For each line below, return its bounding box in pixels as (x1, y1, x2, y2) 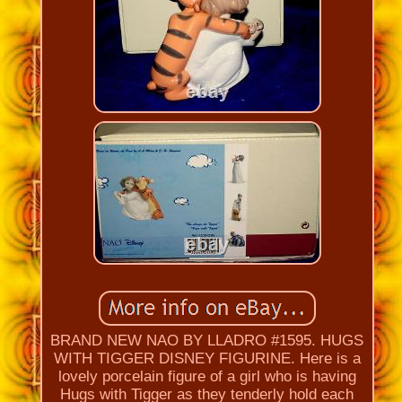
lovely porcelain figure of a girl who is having (57, 367, 356, 385)
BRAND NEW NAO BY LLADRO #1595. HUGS (50, 331, 364, 349)
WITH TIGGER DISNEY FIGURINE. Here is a (53, 349, 361, 367)
